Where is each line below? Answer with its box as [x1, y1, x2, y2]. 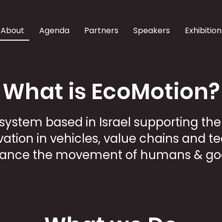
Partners [84, 25, 118, 36]
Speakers [133, 25, 170, 36]
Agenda [39, 25, 69, 36]
